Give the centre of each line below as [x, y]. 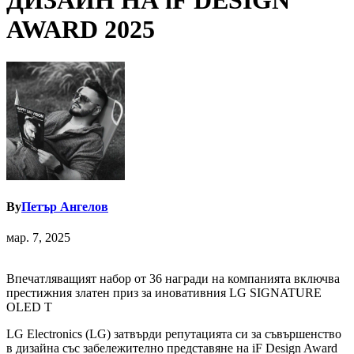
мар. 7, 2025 [38, 238]
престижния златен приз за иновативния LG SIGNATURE [164, 293]
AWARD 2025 [81, 30]
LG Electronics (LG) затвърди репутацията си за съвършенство [174, 334]
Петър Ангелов [65, 207]
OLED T [29, 307]
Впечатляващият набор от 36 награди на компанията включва [173, 279]
